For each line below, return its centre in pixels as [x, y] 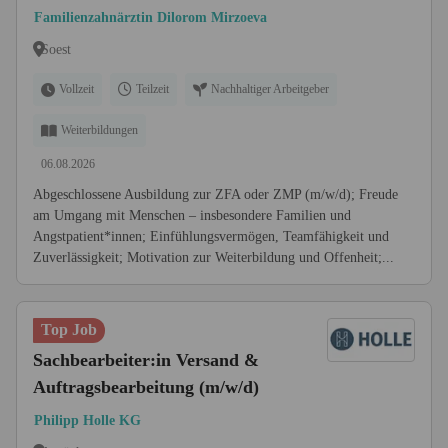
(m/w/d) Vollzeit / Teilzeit [129, 65]
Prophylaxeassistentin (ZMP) [145, 38]
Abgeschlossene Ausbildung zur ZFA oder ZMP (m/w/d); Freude [215, 194]
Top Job [69, 329]
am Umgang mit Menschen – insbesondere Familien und [192, 215]
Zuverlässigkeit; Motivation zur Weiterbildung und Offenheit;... [213, 257]
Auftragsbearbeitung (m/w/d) [146, 387]
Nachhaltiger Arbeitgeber [270, 89]
